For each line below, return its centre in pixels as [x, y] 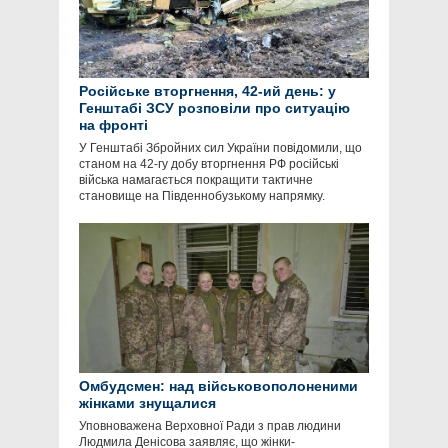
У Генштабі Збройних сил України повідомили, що [220, 148]
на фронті [113, 125]
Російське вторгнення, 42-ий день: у [207, 91]
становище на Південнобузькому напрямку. [202, 196]
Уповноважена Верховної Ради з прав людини [210, 426]
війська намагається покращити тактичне [196, 180]
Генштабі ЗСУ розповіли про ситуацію [214, 108]
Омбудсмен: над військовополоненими [218, 386]
